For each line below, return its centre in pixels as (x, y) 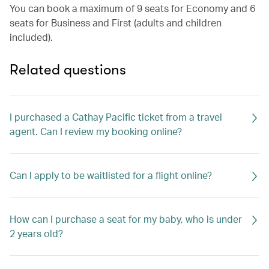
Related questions (68, 70)
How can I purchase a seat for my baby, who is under (126, 219)
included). (31, 37)
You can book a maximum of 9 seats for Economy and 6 (132, 8)
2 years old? (36, 233)
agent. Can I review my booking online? (96, 131)
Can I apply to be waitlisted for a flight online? (111, 175)
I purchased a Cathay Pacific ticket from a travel (116, 117)
